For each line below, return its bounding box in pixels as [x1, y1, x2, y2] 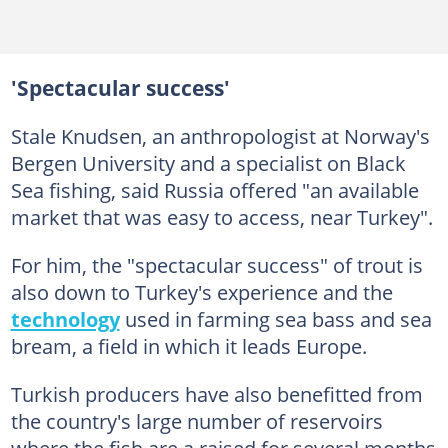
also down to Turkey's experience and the [10, 278, 393, 306]
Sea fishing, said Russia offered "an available [10, 176, 419, 204]
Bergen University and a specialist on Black [10, 149, 406, 177]
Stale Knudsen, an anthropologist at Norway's [10, 122, 430, 150]
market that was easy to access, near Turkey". [10, 203, 433, 231]
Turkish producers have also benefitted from [10, 380, 423, 408]
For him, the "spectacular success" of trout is [10, 251, 423, 279]
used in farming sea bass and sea [119, 305, 432, 333]
